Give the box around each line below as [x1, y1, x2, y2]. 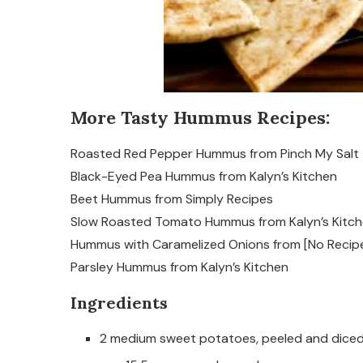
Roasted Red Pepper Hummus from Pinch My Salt [70, 145, 359, 162]
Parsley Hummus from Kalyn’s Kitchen [70, 258, 288, 275]
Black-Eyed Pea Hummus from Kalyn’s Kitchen [70, 168, 337, 185]
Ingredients [70, 293, 168, 313]
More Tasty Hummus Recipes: [70, 106, 330, 129]
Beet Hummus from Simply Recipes [70, 190, 273, 207]
